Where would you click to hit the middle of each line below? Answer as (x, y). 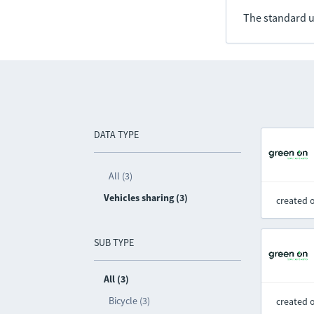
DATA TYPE (117, 135)
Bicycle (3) (130, 301)
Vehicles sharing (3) (146, 198)
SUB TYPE (114, 243)
